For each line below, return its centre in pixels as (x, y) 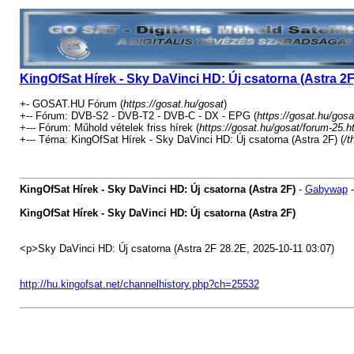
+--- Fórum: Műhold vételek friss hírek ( (109, 128)
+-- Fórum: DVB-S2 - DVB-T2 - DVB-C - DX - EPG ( (138, 116)
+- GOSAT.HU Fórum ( (71, 104)
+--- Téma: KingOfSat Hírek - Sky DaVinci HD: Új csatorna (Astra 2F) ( (181, 139)
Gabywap (326, 189)
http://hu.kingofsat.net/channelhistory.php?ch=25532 (139, 284)
